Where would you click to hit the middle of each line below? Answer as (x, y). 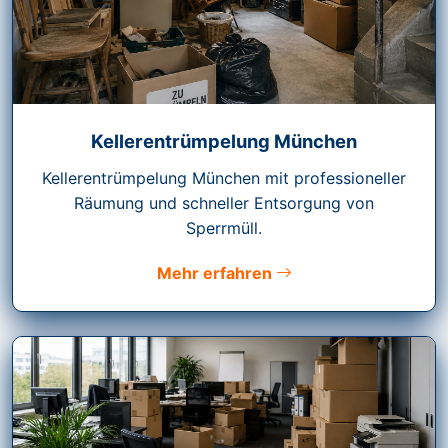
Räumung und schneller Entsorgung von (224, 203)
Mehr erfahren (216, 273)
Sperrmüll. (224, 228)
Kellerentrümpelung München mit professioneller (224, 178)
